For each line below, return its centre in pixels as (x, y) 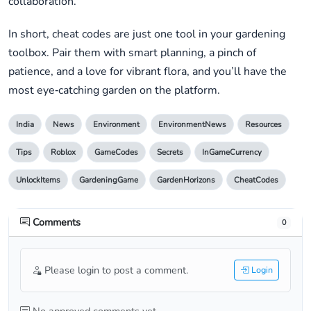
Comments (55, 222)
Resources (263, 125)
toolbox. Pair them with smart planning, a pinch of (132, 53)
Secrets (170, 152)
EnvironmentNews (192, 125)
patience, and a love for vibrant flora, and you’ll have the (148, 72)
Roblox (63, 152)
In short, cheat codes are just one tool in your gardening (147, 34)
